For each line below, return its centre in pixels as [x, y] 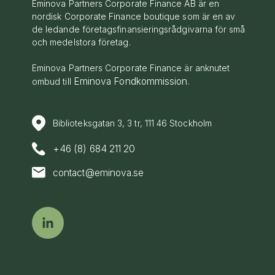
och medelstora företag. [81, 42]
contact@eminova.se [99, 172]
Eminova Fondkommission [130, 82]
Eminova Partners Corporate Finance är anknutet [131, 68]
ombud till [53, 82]
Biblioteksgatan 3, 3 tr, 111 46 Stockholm [132, 123]
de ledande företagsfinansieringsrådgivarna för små [139, 29]
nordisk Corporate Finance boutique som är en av [134, 17]
